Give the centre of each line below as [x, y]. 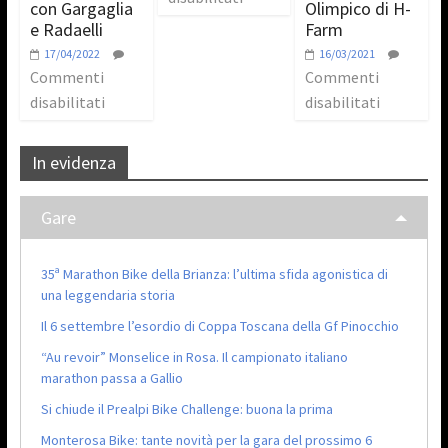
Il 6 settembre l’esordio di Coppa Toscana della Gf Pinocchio [219, 325]
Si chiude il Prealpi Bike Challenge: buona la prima [186, 408]
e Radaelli [66, 29]
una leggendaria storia [107, 294]
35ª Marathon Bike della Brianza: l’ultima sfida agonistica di [214, 273]
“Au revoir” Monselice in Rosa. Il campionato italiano [194, 356]
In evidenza [73, 162]
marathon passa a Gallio [111, 377]
